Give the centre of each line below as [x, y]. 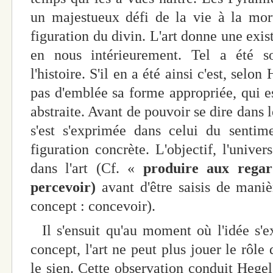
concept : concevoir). [93, 206]
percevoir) [66, 187]
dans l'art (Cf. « [87, 168]
